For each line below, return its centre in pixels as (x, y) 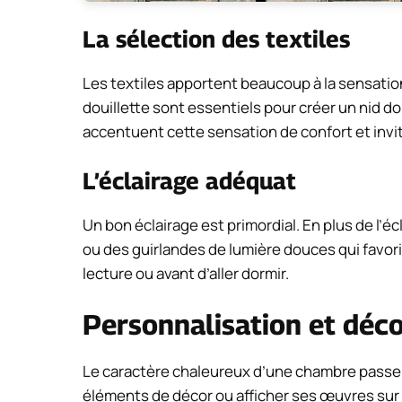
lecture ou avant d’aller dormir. (186, 273)
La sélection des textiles (216, 39)
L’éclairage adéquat (189, 180)
